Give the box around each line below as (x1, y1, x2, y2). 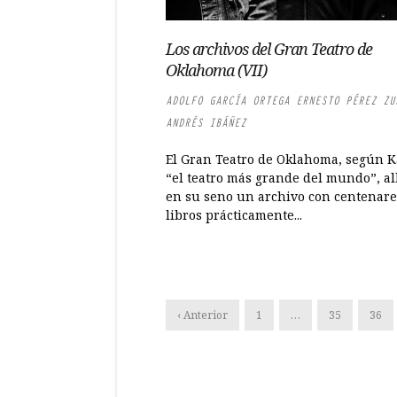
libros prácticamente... (166, 206, 302, 223)
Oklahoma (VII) (166, 59, 267, 81)
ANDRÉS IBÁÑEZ (166, 115, 246, 130)
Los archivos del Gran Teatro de (166, 38, 372, 59)
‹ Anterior (177, 307, 228, 323)
